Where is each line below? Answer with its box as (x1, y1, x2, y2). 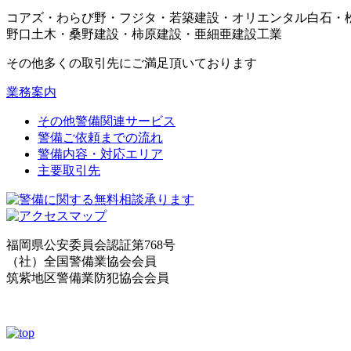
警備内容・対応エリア (38, 147, 163, 161)
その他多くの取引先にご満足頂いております (6, 56, 257, 70)
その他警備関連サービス (38, 114, 175, 128)
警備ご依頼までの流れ (38, 130, 163, 144)
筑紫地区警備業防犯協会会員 (6, 270, 169, 284)
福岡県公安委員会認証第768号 (6, 237, 175, 251)
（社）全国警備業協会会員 (6, 254, 157, 268)
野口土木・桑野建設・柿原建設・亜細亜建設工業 (6, 27, 307, 41)
